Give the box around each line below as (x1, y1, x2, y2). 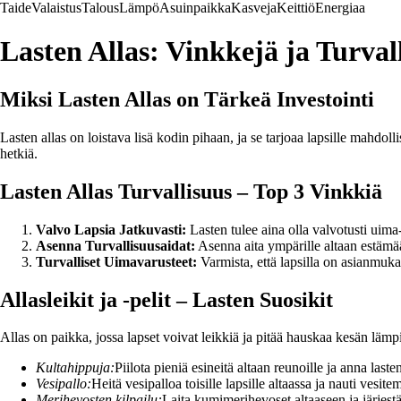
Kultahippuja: (36, 360, 115, 376)
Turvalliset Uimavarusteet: (36, 253, 197, 269)
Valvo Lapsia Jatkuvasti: (36, 221, 186, 237)
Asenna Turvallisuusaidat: (36, 237, 195, 253)
